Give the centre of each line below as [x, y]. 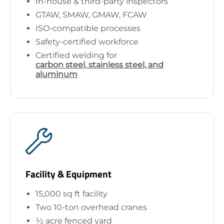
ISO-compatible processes [88, 28]
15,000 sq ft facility [71, 193]
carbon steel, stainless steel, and [99, 64]
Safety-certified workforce [87, 41]
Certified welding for [76, 55]
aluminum [56, 74]
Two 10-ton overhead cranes [91, 207]
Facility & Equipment [68, 174]
